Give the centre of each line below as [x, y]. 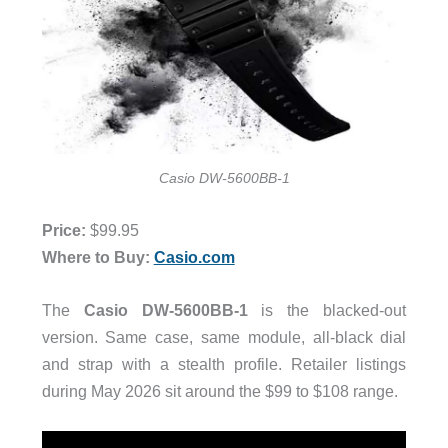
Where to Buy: [97, 256]
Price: [65, 229]
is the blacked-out [327, 310]
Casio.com [194, 256]
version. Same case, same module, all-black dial [224, 337]
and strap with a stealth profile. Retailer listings [224, 364]
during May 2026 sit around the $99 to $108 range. [219, 391]
